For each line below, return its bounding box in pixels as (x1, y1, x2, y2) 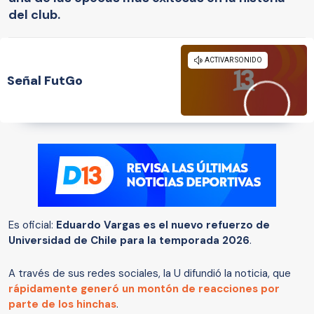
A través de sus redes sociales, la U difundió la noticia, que (8, 266, 291, 281)
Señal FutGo (7, 71, 83, 89)
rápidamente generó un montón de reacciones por (8, 282, 280, 296)
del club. (8, 6, 60, 23)
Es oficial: (8, 218, 56, 233)
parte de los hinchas (8, 297, 116, 312)
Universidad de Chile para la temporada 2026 (8, 233, 250, 248)
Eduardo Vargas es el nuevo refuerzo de (56, 218, 270, 233)
